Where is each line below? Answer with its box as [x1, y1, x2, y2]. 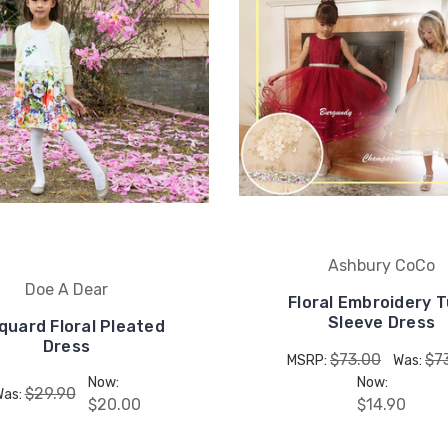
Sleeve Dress [328, 312, 435, 332]
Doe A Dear [25, 279, 108, 299]
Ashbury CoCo [328, 255, 435, 275]
